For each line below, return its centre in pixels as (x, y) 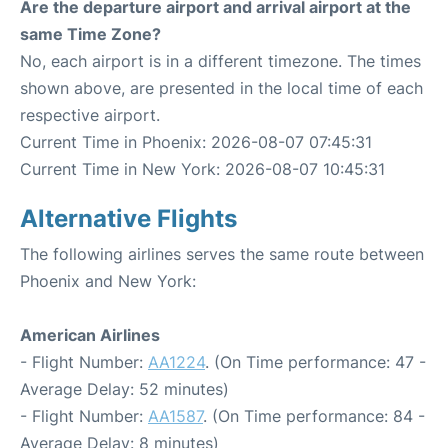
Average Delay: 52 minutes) (124, 389)
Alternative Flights (128, 218)
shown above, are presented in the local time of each (221, 88)
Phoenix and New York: (108, 281)
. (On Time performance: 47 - (315, 362)
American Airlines (90, 335)
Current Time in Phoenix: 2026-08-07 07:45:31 (196, 142)
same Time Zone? (90, 34)
